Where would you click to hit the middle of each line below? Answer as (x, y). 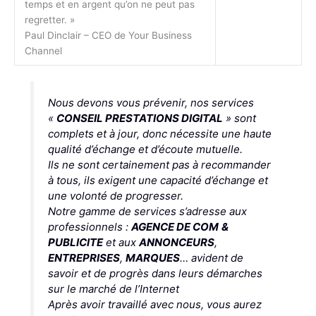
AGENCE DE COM (175, 227)
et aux (121, 243)
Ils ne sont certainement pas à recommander (159, 165)
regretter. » (49, 19)
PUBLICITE (75, 243)
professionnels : (89, 227)
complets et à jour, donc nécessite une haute (159, 134)
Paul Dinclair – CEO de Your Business (108, 35)
